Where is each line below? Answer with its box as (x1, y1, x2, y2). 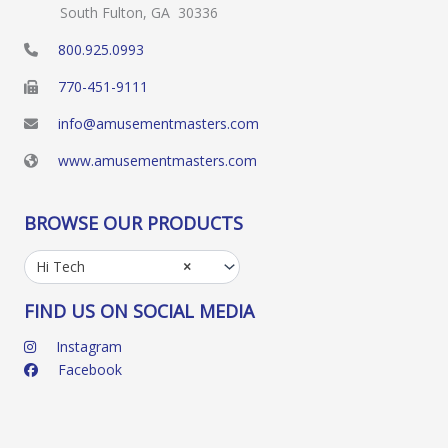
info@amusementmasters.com (58, 113, 259, 133)
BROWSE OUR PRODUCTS (24, 210, 243, 235)
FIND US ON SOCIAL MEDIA (24, 298, 254, 323)
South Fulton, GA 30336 (24, 2, 218, 22)
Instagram (52, 337, 122, 356)
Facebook (54, 360, 122, 379)
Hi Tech (36, 256, 86, 276)
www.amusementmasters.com (58, 150, 257, 170)
